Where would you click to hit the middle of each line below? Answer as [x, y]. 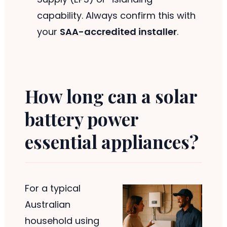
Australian [47, 204]
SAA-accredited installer [118, 32]
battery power [82, 119]
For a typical [52, 188]
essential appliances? [111, 142]
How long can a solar [111, 96]
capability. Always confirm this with [116, 16]
